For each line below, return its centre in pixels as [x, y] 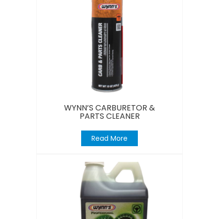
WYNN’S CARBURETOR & [109, 108]
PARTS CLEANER [109, 116]
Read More [109, 138]
